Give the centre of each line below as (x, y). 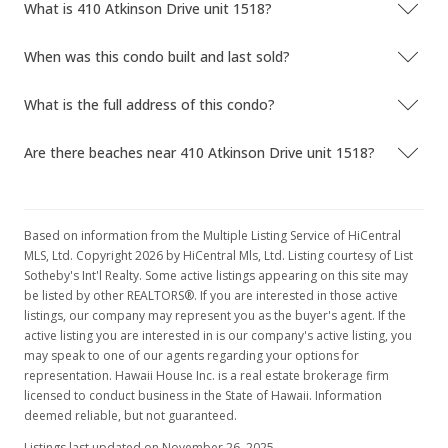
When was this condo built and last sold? (157, 56)
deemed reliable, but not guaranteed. (130, 415)
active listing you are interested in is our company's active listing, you (218, 335)
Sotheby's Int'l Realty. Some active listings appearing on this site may (216, 275)
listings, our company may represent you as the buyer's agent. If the (215, 315)
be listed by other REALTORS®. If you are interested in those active (211, 295)
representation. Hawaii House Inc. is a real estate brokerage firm (206, 375)
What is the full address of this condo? (149, 104)
